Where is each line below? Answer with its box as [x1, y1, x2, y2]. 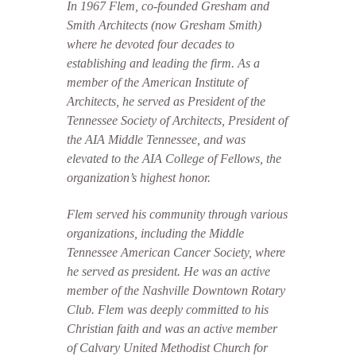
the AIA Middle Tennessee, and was [67, 133, 246, 146]
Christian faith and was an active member [67, 322, 277, 335]
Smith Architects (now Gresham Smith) [67, 18, 261, 32]
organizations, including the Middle [67, 226, 244, 240]
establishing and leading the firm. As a [67, 56, 260, 70]
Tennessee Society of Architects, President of [67, 114, 288, 127]
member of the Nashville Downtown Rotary [67, 284, 285, 297]
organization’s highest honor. [67, 171, 211, 184]
